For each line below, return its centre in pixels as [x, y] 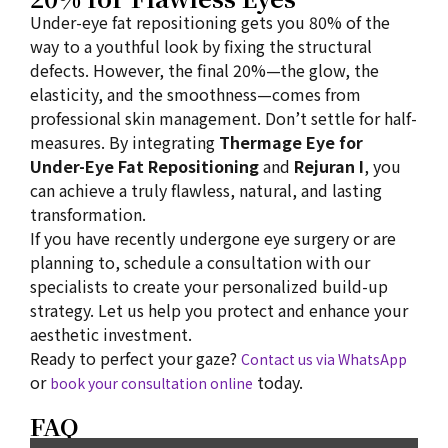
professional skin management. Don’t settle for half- [223, 118]
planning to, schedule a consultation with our [200, 262]
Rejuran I [329, 166]
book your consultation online [151, 383]
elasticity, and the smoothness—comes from [195, 94]
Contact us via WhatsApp [324, 359]
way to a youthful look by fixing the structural [201, 46]
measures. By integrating [124, 142]
